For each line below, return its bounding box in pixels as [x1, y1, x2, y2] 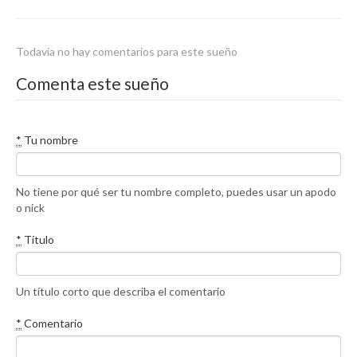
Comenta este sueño [16, 73, 169, 93]
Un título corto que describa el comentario [16, 284, 226, 298]
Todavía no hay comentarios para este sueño [16, 45, 237, 58]
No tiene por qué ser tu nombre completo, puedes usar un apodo [16, 185, 336, 198]
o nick [16, 201, 45, 214]
